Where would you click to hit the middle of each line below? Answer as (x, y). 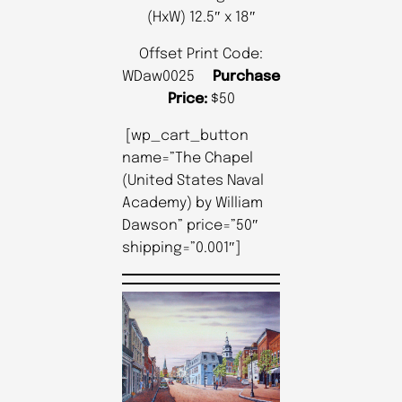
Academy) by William (192, 203)
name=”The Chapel (188, 158)
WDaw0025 (167, 76)
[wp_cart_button (185, 135)
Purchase (246, 76)
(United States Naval (193, 180)
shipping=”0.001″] (181, 248)
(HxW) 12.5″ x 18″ (201, 17)
